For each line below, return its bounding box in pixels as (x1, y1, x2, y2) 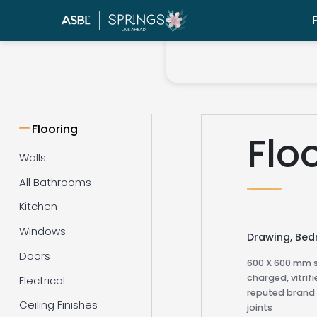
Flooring (32, 120, 79, 137)
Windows (18, 224, 66, 239)
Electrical (18, 272, 65, 288)
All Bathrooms (18, 174, 91, 190)
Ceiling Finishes (18, 297, 98, 313)
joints (247, 301, 273, 314)
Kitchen (18, 199, 57, 214)
